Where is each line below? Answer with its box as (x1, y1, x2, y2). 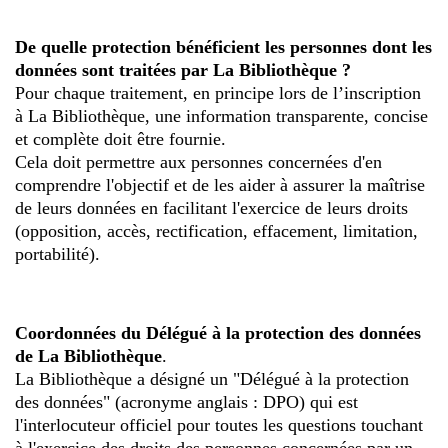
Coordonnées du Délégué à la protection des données (15, 323, 421, 343)
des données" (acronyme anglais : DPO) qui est (15, 392, 358, 412)
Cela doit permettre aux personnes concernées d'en (15, 152, 382, 172)
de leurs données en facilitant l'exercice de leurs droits (15, 198, 408, 218)
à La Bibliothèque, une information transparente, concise (15, 106, 428, 126)
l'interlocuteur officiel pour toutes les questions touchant (15, 415, 423, 435)
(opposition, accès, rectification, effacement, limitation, (15, 221, 418, 241)
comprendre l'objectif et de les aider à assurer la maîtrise (15, 175, 425, 195)
